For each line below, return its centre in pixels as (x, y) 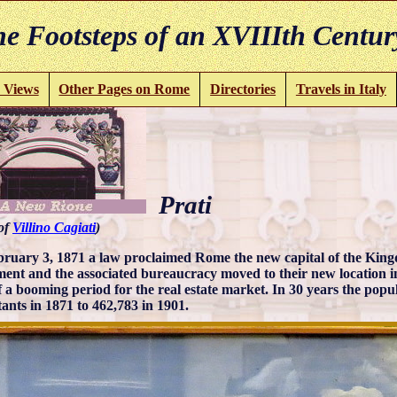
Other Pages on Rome (125, 89)
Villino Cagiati (54, 227)
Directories (243, 89)
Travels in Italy (341, 89)
